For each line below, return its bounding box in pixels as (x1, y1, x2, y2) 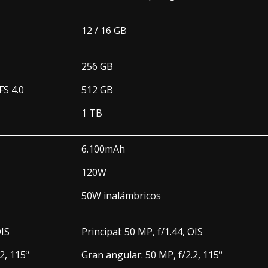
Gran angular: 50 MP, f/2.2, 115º (81, 248, 222, 261)
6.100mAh (81, 142, 125, 156)
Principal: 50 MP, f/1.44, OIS (81, 224, 203, 238)
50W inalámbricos (81, 188, 161, 202)
